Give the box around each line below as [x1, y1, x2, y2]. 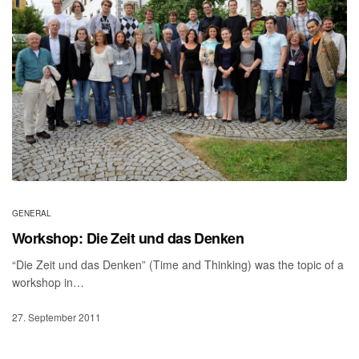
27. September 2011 [12, 310, 101, 325]
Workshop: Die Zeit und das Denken [12, 228, 244, 249]
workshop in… [12, 274, 85, 291]
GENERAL [12, 208, 51, 220]
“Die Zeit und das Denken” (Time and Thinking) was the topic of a [12, 256, 345, 273]
